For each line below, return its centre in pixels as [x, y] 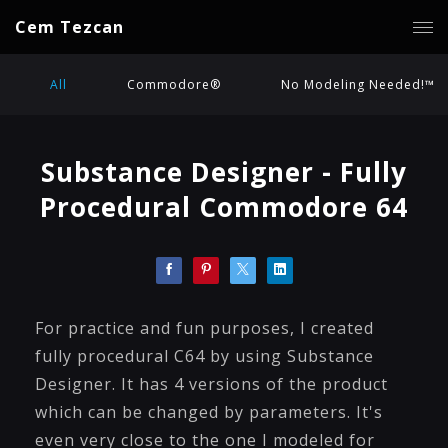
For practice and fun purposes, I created [204, 328]
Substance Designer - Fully [224, 172]
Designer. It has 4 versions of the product [211, 384]
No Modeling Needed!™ [358, 84]
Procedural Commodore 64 [224, 207]
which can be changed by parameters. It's [209, 412]
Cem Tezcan [69, 27]
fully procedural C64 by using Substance [204, 356]
